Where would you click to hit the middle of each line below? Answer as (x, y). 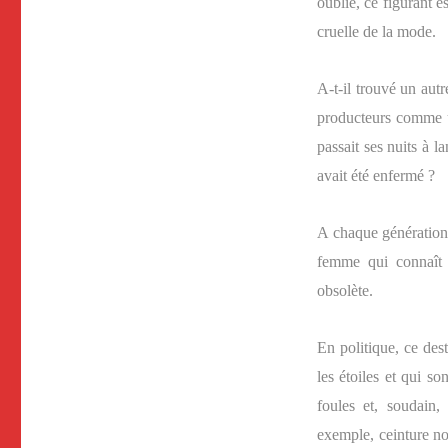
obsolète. (344, 290)
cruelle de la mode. (376, 31)
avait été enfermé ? (375, 175)
